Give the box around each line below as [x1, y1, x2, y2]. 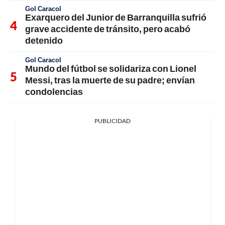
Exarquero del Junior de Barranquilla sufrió [25, 12, 206, 23]
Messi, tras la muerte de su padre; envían [25, 74, 195, 86]
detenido [25, 35, 63, 46]
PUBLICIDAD [94, 117, 131, 125]
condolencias [25, 86, 83, 97]
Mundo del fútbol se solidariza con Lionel [25, 63, 196, 74]
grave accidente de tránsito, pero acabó [25, 23, 190, 35]
